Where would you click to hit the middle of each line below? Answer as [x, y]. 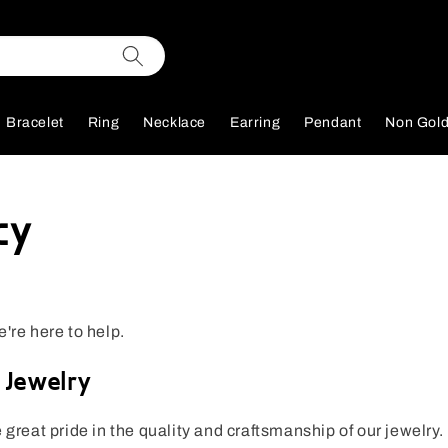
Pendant [333, 123]
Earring [255, 123]
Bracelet [35, 123]
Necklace [175, 123]
